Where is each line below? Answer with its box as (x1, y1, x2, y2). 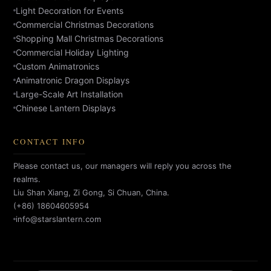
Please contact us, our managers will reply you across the (13, 160, 232, 171)
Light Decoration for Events (16, 5, 123, 16)
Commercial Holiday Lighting (16, 47, 129, 57)
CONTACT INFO (13, 135, 86, 147)
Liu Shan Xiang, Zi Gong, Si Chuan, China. (13, 187, 169, 197)
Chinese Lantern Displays (16, 102, 116, 113)
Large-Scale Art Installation (16, 88, 123, 99)
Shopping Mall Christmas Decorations (16, 33, 163, 44)
